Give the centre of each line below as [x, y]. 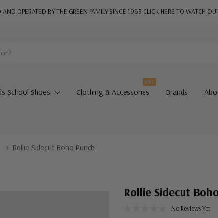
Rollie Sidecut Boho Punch [54, 147]
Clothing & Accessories [113, 92]
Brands [177, 92]
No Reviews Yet [191, 208]
